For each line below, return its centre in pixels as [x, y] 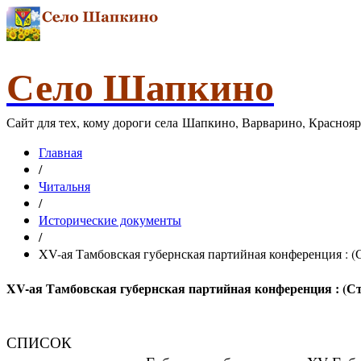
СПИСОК [39, 342]
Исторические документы [110, 220]
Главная [60, 152]
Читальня [64, 186]
